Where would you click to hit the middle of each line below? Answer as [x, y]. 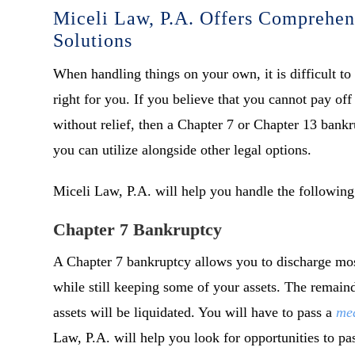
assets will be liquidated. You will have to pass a [195, 313]
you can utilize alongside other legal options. [183, 150]
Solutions [93, 41]
